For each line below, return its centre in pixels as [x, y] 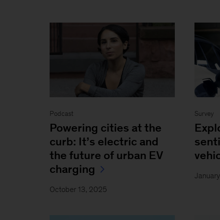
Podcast [61, 113]
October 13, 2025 [78, 189]
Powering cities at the [105, 127]
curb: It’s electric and [104, 141]
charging [72, 169]
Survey [204, 113]
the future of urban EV [106, 155]
